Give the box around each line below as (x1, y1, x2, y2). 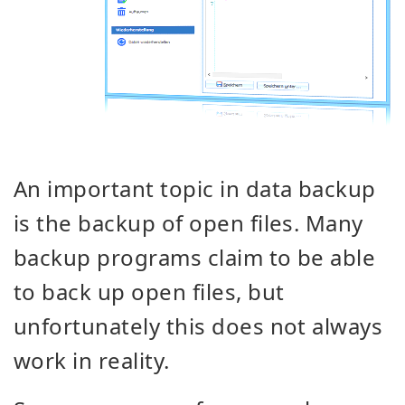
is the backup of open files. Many (14, 208, 363, 238)
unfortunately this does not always (14, 311, 383, 341)
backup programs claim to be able (14, 242, 376, 272)
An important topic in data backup (14, 174, 376, 203)
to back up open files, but (14, 277, 285, 306)
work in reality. (14, 345, 170, 375)
